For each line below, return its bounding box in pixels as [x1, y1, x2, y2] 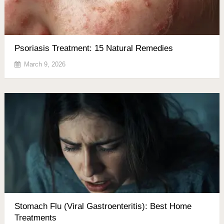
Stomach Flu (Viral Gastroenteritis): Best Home [14, 201, 191, 211]
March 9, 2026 [23, 60, 65, 68]
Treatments [14, 212, 56, 222]
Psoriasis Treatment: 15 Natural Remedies [14, 43, 173, 53]
